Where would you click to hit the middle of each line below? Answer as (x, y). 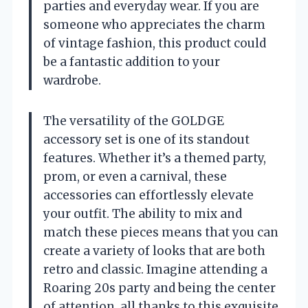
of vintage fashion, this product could (155, 43)
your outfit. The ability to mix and (143, 213)
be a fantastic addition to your (132, 62)
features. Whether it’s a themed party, (155, 158)
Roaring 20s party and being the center (159, 288)
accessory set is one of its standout (146, 139)
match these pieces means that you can (161, 232)
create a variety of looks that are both (154, 251)
